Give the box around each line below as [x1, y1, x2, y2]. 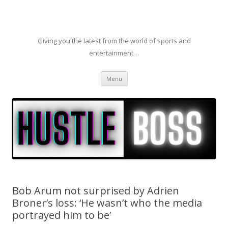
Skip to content [127, 70, 178, 79]
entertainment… [89, 48, 139, 58]
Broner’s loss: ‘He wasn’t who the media [12, 196, 202, 210]
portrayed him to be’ [12, 208, 111, 222]
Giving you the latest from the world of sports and [37, 36, 191, 45]
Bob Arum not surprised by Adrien [12, 184, 179, 198]
